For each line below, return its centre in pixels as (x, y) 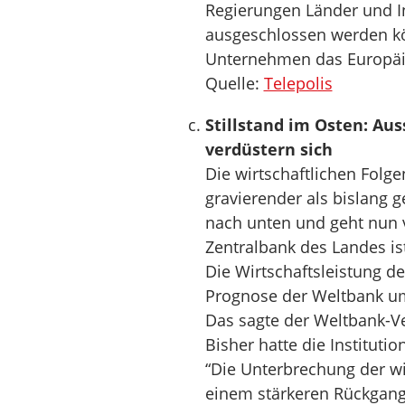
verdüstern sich (268, 149)
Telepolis (298, 83)
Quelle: (234, 83)
